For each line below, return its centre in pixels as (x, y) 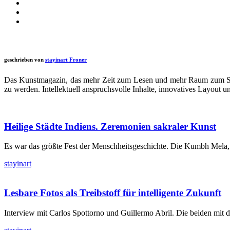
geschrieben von (24, 59)
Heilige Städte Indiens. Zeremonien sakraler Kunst (110, 126)
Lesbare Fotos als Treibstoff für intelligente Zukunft (113, 193)
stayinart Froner (66, 59)
